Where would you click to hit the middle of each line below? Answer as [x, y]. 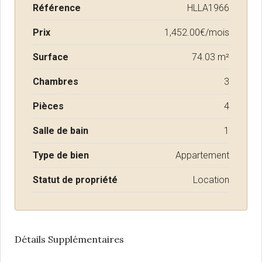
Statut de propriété [75, 180]
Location [211, 180]
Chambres [56, 82]
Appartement [202, 155]
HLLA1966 [208, 8]
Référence [57, 8]
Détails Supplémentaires [69, 239]
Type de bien [61, 155]
